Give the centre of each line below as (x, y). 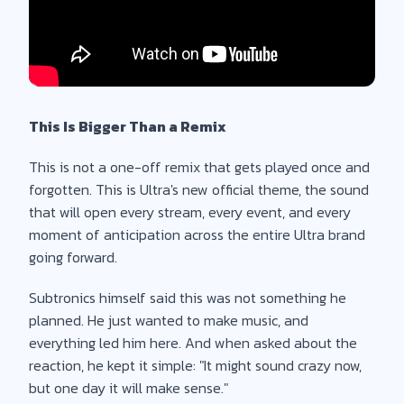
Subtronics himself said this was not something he (188, 297)
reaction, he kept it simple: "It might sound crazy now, (195, 365)
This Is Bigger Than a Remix (128, 126)
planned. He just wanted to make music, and (169, 320)
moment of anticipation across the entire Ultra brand (197, 234)
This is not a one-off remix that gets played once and (199, 166)
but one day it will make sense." (129, 387)
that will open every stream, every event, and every (190, 211)
